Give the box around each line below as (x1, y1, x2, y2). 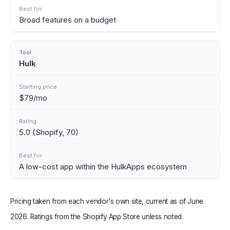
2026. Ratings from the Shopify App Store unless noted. (10, 213, 183, 221)
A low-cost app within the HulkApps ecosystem (19, 162, 187, 171)
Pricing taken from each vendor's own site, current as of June (10, 197, 204, 206)
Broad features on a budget (19, 15, 116, 25)
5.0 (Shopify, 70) (19, 127, 79, 137)
